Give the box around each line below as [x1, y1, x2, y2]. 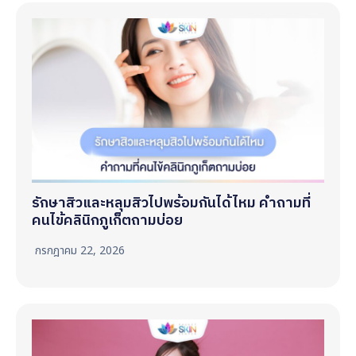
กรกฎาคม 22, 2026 [35, 242, 125, 259]
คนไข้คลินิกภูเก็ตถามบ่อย [32, 208, 183, 233]
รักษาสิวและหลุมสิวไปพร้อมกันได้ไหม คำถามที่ [32, 191, 311, 215]
